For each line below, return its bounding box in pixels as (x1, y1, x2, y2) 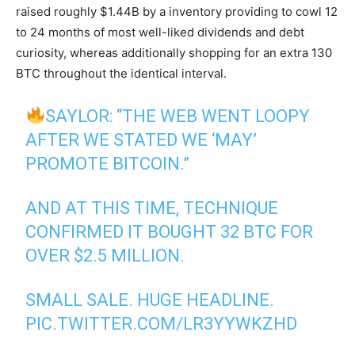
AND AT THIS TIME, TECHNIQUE (25, 198, 279, 219)
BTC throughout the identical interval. (16, 66, 227, 82)
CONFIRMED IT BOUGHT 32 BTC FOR (25, 222, 314, 242)
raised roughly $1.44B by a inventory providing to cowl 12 (16, 4, 338, 20)
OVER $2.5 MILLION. (25, 246, 185, 266)
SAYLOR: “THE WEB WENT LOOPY (45, 106, 311, 127)
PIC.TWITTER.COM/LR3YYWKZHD (25, 314, 298, 334)
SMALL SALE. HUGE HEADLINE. (25, 290, 275, 311)
